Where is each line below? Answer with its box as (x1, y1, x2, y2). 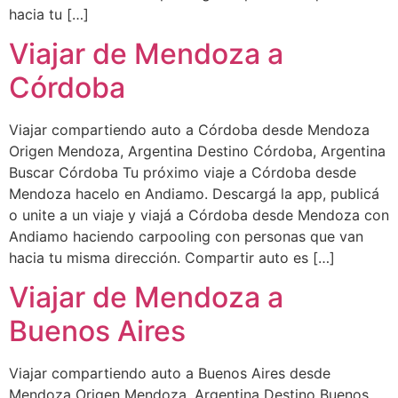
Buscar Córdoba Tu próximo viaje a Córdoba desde (9, 163, 356, 182)
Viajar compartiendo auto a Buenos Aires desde (9, 364, 330, 383)
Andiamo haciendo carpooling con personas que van (9, 227, 363, 246)
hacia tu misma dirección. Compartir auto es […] (9, 249, 335, 267)
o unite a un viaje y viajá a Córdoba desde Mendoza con (9, 206, 389, 225)
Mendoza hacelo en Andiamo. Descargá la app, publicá (9, 185, 379, 203)
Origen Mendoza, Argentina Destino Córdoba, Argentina (9, 142, 386, 161)
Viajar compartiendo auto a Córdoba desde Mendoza (9, 121, 370, 139)
